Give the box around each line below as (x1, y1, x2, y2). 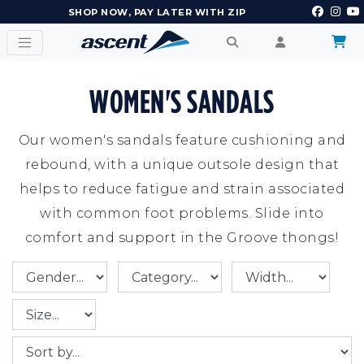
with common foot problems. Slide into (40, 206, 324, 221)
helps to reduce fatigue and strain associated (19, 181, 345, 197)
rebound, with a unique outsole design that (24, 157, 340, 172)
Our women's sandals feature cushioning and (18, 132, 346, 148)
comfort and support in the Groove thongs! (24, 230, 340, 245)
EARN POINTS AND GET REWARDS (66, 6, 249, 18)
